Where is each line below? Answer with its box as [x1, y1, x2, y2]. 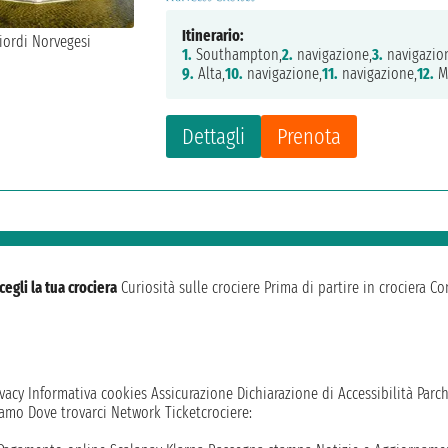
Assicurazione [151, 384, 233, 404]
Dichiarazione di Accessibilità [237, 384, 413, 404]
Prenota [277, 123, 342, 151]
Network [111, 403, 161, 423]
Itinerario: [182, 26, 245, 46]
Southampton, [192, 45, 283, 65]
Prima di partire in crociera [264, 278, 426, 298]
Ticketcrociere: [165, 403, 252, 423]
